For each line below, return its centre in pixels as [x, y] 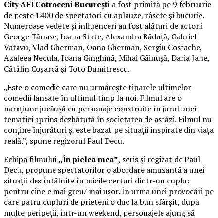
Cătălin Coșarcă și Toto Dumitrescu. [67, 68]
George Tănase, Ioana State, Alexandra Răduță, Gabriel [100, 36]
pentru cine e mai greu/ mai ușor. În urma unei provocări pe [109, 191]
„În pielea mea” [88, 159]
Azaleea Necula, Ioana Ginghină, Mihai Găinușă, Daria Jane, [107, 58]
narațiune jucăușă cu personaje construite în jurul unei [100, 108]
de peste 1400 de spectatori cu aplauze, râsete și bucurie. [104, 15]
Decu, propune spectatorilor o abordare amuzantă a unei [104, 170]
